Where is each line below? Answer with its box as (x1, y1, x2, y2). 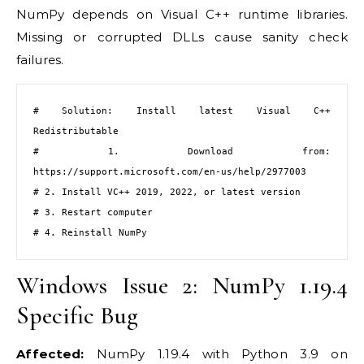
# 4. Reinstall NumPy (33, 227, 147, 238)
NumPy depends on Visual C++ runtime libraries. (16, 6, 348, 22)
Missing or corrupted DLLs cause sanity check (16, 28, 348, 45)
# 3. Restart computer (33, 206, 153, 218)
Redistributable (33, 125, 119, 136)
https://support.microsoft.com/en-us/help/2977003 (33, 166, 306, 177)
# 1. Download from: (33, 145, 331, 157)
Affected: (16, 345, 84, 362)
